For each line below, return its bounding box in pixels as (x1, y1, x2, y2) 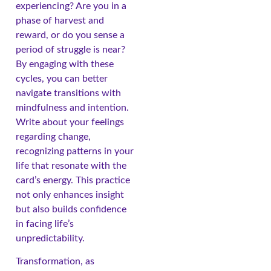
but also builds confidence (16, 204, 126, 215)
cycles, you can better (16, 74, 108, 84)
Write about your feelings (16, 117, 124, 128)
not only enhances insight (16, 190, 124, 200)
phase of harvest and (16, 16, 104, 26)
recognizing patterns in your (16, 146, 134, 157)
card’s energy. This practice (16, 175, 130, 186)
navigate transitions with (16, 88, 121, 99)
